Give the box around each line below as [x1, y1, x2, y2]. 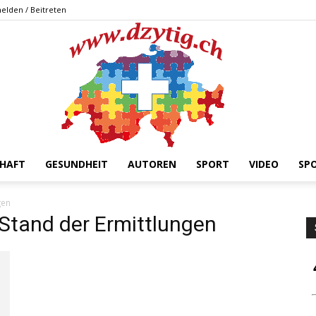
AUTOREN [128, 157, 176, 171]
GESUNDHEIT [45, 157, 108, 171]
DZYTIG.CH [157, 186, 211, 198]
